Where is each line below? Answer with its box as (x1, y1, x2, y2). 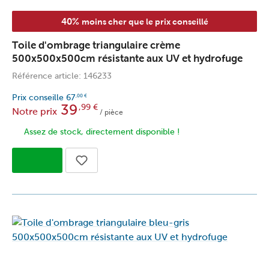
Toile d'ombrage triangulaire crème (12, 39, 180, 51)
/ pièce (98, 107, 123, 116)
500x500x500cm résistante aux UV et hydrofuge (12, 52, 243, 64)
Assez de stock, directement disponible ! (24, 127, 180, 136)
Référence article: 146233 (12, 71, 112, 80)
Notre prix (12, 106, 57, 116)
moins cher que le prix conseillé (81, 16, 208, 26)
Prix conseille (12, 92, 66, 102)
